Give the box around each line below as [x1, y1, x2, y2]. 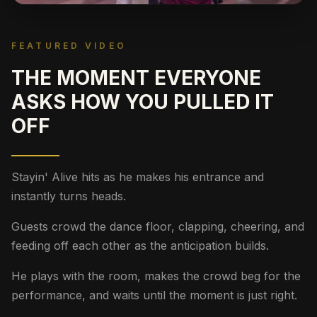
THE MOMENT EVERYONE [11, 66, 261, 91]
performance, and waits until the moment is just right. [11, 288, 297, 303]
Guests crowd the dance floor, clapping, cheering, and [11, 219, 304, 234]
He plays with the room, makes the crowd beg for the [11, 269, 301, 284]
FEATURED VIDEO [11, 40, 127, 52]
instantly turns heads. [11, 189, 126, 204]
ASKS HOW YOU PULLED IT [11, 90, 274, 115]
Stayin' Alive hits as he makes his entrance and [11, 170, 264, 185]
